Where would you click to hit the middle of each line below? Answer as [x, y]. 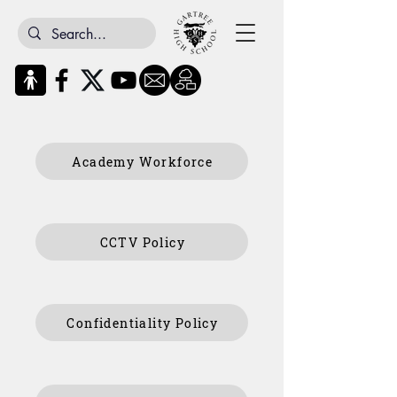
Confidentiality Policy [143, 323]
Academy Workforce [143, 161]
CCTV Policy [142, 242]
